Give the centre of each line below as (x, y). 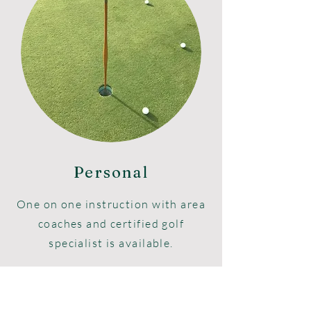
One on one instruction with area (111, 204)
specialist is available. (111, 243)
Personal (111, 172)
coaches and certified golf (111, 224)
